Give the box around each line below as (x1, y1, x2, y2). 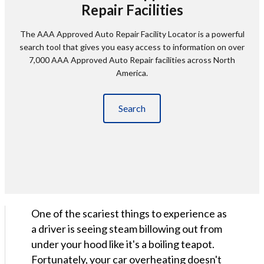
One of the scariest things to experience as (31, 207, 227, 220)
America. (116, 68, 148, 78)
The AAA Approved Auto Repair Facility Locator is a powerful (19, 29, 245, 39)
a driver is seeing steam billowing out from (31, 222, 222, 235)
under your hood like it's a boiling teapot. (31, 237, 214, 250)
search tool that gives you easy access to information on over (19, 42, 245, 52)
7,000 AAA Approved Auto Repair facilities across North (29, 55, 235, 65)
